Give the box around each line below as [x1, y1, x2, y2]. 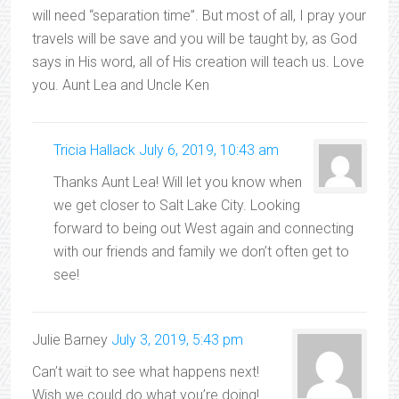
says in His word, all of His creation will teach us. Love [32, 53, 364, 70]
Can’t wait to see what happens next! [32, 363, 259, 380]
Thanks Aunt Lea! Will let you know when [53, 174, 302, 191]
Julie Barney [32, 331, 108, 348]
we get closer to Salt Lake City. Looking [53, 197, 300, 214]
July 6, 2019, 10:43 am [139, 142, 279, 159]
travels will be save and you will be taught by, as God [32, 30, 357, 47]
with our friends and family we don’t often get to [53, 243, 349, 260]
